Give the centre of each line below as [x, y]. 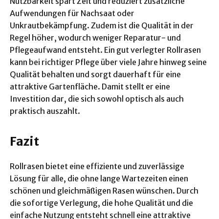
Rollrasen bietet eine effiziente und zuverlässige [97, 166]
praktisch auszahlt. [45, 111]
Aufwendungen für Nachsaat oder [72, 13]
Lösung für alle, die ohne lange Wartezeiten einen [99, 179]
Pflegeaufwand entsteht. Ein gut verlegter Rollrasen [105, 50]
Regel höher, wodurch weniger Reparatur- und [95, 38]
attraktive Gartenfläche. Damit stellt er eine [90, 87]
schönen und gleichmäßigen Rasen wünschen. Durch [104, 191]
